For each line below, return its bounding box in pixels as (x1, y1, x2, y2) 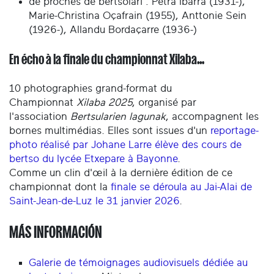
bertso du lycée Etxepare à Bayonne (9, 154, 177, 165)
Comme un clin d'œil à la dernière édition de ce (9, 168, 232, 179)
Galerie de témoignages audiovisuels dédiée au (29, 257, 248, 268)
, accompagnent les (166, 111, 259, 122)
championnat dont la (9, 182, 111, 193)
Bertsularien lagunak (70, 111, 166, 122)
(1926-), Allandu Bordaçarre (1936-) (29, 24, 197, 35)
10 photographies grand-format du (9, 83, 172, 94)
